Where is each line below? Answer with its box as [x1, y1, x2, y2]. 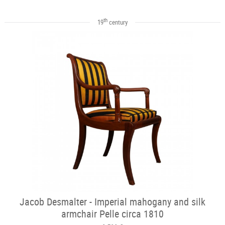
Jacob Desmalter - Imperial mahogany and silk [19, 194, 205, 208]
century [107, 17, 128, 27]
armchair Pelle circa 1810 [61, 206, 164, 220]
